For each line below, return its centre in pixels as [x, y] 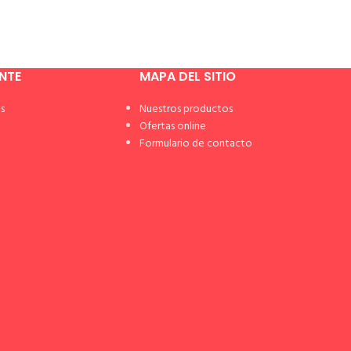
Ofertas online [172, 127]
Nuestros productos [186, 109]
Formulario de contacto [195, 144]
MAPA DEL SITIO [187, 76]
